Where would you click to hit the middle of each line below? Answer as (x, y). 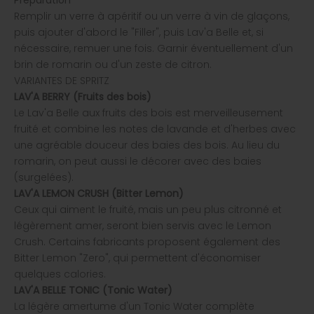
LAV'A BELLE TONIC (57, 291)
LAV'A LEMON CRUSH (61, 194)
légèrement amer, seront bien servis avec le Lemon (143, 226)
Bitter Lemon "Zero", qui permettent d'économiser (137, 258)
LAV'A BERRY (42, 97)
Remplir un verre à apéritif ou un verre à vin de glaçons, (152, 16)
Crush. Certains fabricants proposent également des (147, 242)
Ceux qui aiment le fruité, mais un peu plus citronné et (148, 210)
